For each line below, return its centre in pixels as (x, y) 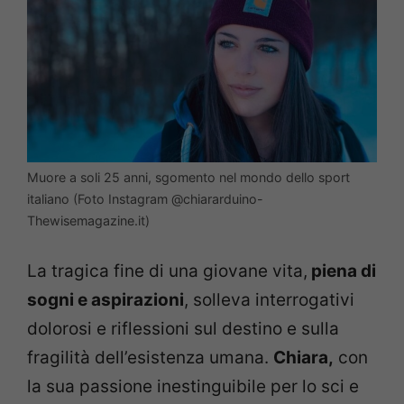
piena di (342, 271)
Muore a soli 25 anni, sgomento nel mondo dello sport (188, 177)
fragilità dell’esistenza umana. (150, 358)
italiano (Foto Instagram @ (105, 198)
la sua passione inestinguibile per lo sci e (193, 387)
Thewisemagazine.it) (88, 220)
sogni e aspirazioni (106, 300)
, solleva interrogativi (269, 300)
